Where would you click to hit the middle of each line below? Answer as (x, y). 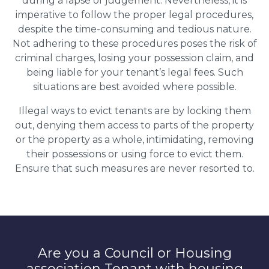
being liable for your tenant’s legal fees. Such (134, 72)
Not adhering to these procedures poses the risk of (134, 43)
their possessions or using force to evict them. (134, 154)
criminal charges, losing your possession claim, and (134, 58)
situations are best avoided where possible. (134, 86)
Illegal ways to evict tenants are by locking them (134, 110)
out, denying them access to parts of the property (134, 125)
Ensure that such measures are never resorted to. (134, 168)
